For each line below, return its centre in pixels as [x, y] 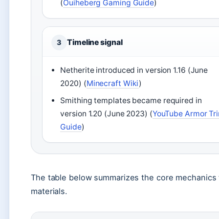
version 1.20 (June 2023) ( [106, 114]
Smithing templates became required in [131, 100]
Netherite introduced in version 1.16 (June [134, 70]
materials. [49, 191]
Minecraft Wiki [113, 83]
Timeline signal [95, 42]
